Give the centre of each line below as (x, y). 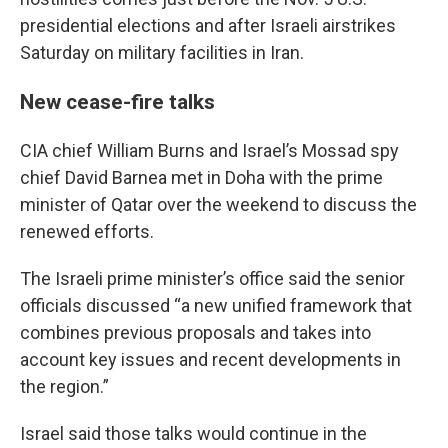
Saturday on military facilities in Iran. (162, 52)
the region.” (64, 386)
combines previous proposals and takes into (195, 332)
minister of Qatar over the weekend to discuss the (218, 204)
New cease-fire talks (117, 101)
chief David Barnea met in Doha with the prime (201, 177)
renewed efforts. (87, 231)
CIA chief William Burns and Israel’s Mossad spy (209, 150)
